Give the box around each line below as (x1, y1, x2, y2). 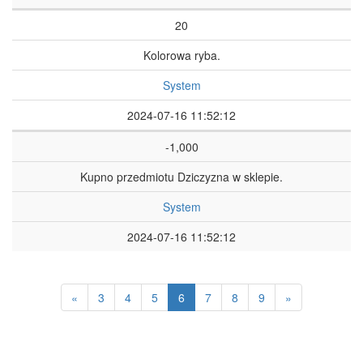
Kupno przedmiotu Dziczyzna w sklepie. (80, 169, 283, 185)
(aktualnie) (184, 288, 238, 305)
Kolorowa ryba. (143, 47, 220, 63)
